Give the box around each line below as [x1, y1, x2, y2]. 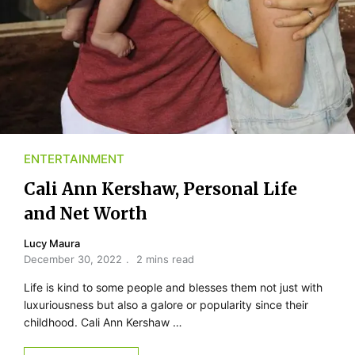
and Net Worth [24, 202, 147, 224]
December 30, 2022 [24, 252, 122, 265]
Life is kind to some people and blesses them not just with [24, 280, 323, 294]
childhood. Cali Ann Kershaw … [24, 315, 182, 329]
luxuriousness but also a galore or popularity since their [24, 297, 308, 311]
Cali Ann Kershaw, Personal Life [24, 177, 297, 200]
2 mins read [136, 252, 194, 265]
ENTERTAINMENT [24, 151, 124, 166]
